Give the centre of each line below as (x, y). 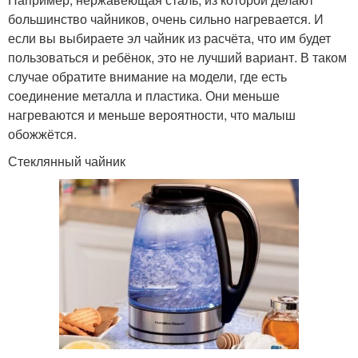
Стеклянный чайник (67, 161)
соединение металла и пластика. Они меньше (144, 95)
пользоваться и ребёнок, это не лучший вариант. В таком (177, 57)
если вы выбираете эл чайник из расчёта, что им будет (169, 38)
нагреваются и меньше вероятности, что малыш (152, 114)
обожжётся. (42, 133)
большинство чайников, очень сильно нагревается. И (166, 18)
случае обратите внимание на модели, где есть (147, 76)
